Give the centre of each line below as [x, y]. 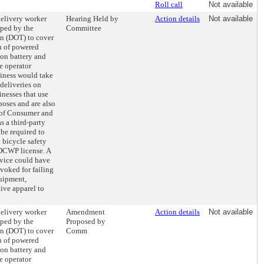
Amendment [85, 212]
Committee [84, 28]
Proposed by [86, 221]
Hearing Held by [92, 19]
